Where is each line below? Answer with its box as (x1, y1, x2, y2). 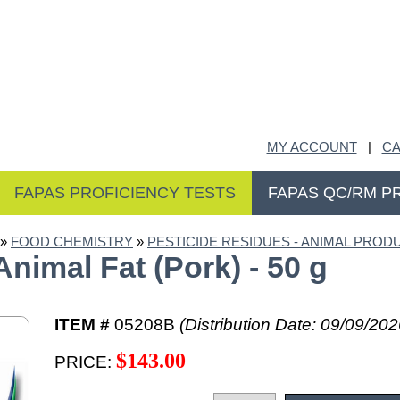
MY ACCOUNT (266, 139, 357, 155)
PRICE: (54, 353, 116, 372)
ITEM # (54, 315, 110, 335)
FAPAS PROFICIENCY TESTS (14, 184, 236, 203)
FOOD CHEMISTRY (11, 234, 133, 250)
